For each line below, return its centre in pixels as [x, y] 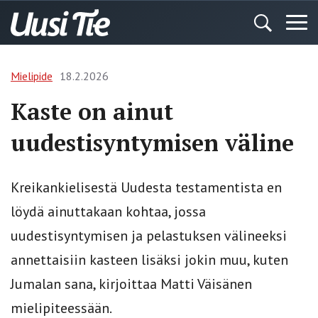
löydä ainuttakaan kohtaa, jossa [108, 212]
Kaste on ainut [92, 111]
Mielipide [32, 76]
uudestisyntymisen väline [152, 143]
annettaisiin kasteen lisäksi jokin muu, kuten [149, 260]
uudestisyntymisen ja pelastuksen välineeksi [149, 236]
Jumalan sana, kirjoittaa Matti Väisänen [131, 284]
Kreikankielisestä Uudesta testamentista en [146, 187]
